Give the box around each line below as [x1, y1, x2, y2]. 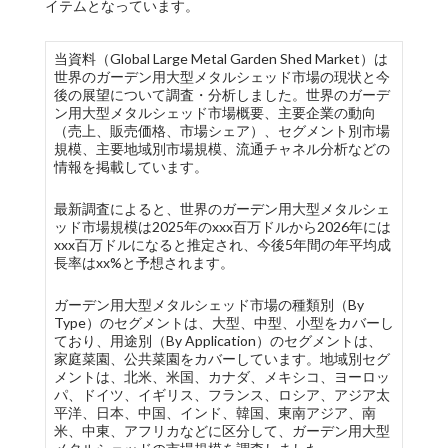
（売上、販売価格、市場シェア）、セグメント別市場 [53, 122, 390, 139]
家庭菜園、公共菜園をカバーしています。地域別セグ [53, 350, 390, 367]
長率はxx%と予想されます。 [53, 254, 234, 271]
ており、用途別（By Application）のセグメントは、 [53, 332, 382, 349]
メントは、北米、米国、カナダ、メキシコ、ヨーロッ [53, 368, 390, 385]
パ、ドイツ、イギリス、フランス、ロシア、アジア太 [53, 386, 390, 403]
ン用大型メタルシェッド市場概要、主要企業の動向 [53, 104, 376, 121]
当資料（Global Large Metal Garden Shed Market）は [53, 50, 388, 67]
